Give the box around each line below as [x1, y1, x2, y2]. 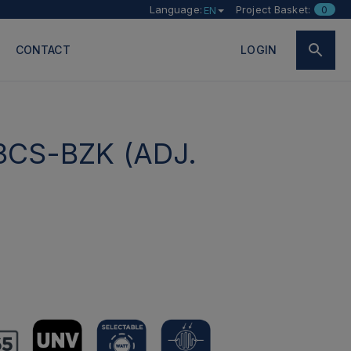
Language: [149, 3, 202, 16]
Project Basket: [236, 3, 310, 16]
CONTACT [15, 43, 71, 56]
